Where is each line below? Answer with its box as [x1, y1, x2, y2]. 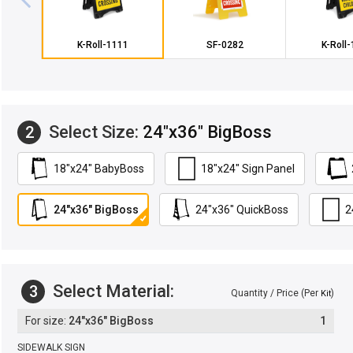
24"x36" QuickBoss [195, 203, 288, 216]
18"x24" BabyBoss [54, 162, 144, 175]
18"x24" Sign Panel [201, 162, 295, 175]
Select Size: [45, 122, 143, 142]
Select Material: [49, 281, 174, 301]
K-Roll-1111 [77, 39, 128, 50]
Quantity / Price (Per [231, 288, 321, 299]
